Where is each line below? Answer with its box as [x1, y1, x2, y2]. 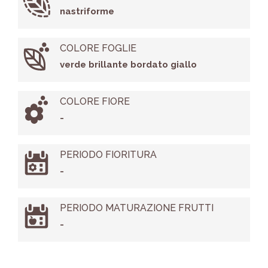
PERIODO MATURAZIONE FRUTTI [59, 202, 214, 214]
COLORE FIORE [59, 96, 130, 108]
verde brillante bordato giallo [59, 59, 197, 71]
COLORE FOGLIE [59, 42, 136, 54]
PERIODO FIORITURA [59, 149, 157, 161]
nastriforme [59, 6, 114, 17]
